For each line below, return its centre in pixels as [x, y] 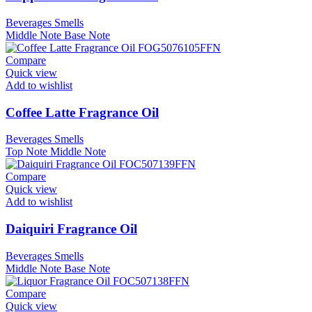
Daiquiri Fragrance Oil [71, 229]
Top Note [26, 152]
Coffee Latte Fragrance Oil [82, 112]
